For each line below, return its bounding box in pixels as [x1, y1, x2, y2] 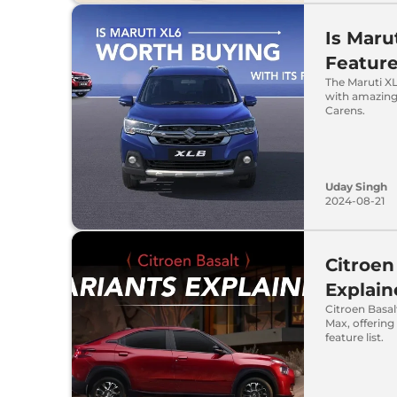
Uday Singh [325, 180, 388, 193]
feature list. [325, 331, 385, 344]
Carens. [325, 104, 366, 117]
